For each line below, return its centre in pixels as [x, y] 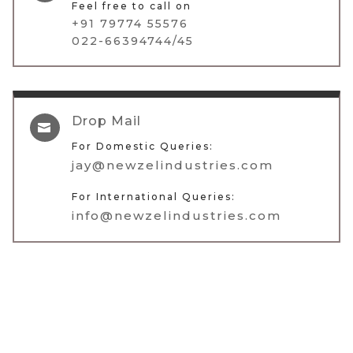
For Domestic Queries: [143, 146]
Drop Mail [106, 121]
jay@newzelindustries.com [173, 165]
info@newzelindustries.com [176, 215]
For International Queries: [154, 196]
